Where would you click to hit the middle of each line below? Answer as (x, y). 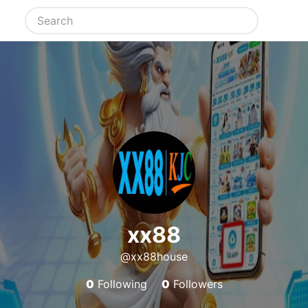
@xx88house (154, 256)
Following (120, 284)
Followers (196, 284)
